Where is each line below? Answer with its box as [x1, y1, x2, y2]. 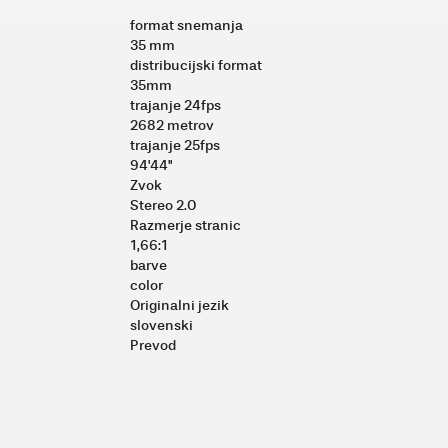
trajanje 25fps [130, 136, 223, 154]
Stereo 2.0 [130, 196, 200, 214]
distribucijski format [130, 56, 265, 74]
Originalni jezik [130, 296, 232, 314]
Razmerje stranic [130, 216, 244, 234]
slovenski [130, 316, 196, 334]
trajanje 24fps [130, 96, 224, 114]
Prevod [130, 336, 179, 354]
